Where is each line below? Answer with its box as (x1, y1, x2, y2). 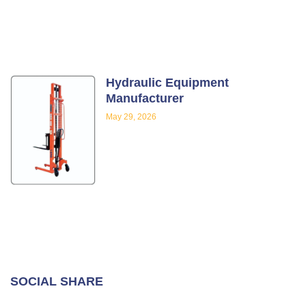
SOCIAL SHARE (10, 275, 103, 289)
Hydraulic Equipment (106, 76, 229, 90)
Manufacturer (106, 92, 184, 106)
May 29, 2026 (106, 112, 157, 122)
